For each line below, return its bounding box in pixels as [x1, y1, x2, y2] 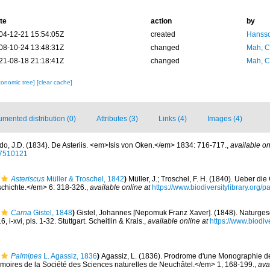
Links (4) [159, 115, 187, 123]
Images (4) [207, 115, 242, 123]
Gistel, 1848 [31, 209, 72, 217]
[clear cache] [36, 79, 72, 86]
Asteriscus [11, 175, 45, 183]
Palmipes [11, 252, 42, 261]
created [150, 30, 175, 39]
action [150, 17, 172, 25]
